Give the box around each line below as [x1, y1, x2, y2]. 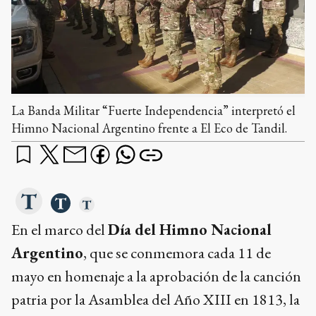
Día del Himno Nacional [108, 219, 272, 240]
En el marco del [11, 219, 108, 240]
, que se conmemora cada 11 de [83, 242, 271, 263]
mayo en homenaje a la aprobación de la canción [11, 265, 301, 286]
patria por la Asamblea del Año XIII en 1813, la [11, 288, 300, 310]
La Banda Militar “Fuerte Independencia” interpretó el [11, 102, 296, 119]
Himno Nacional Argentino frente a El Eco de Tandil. [11, 119, 287, 136]
